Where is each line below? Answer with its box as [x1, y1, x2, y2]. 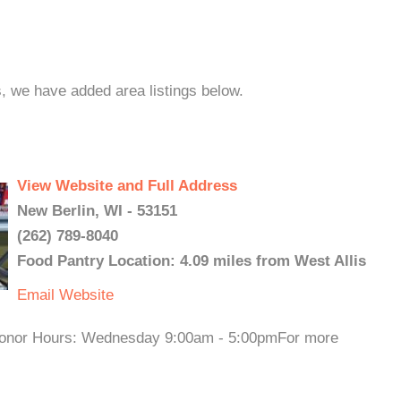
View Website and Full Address [17, 177, 237, 194]
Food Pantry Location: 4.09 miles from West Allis [17, 252, 366, 269]
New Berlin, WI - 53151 [17, 202, 177, 219]
